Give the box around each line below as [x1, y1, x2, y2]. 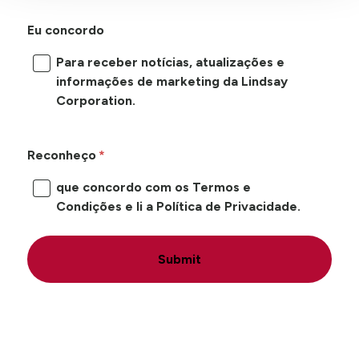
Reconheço [26, 147, 96, 163]
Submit [158, 251, 201, 267]
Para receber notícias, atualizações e [55, 54, 284, 70]
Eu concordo [26, 22, 104, 38]
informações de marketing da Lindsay [55, 73, 288, 89]
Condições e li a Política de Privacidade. [55, 198, 301, 214]
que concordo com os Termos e [55, 179, 251, 195]
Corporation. [55, 92, 135, 108]
